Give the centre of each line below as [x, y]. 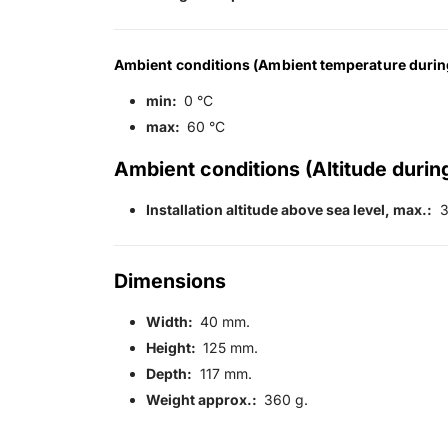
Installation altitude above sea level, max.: [289, 210]
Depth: [169, 374]
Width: [171, 322]
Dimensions [170, 281]
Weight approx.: [203, 400]
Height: [172, 348]
